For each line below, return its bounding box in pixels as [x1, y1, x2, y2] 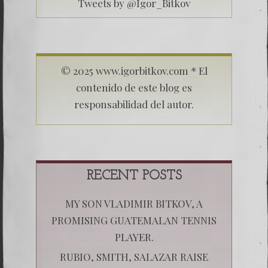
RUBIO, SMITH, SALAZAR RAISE [60, 249, 208, 263]
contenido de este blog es [76, 80, 192, 94]
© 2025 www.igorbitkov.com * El [60, 63, 208, 77]
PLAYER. [114, 230, 154, 243]
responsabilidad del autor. [74, 97, 194, 111]
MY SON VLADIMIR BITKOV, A [65, 196, 203, 210]
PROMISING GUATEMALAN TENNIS [51, 213, 217, 227]
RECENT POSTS [86, 169, 182, 183]
